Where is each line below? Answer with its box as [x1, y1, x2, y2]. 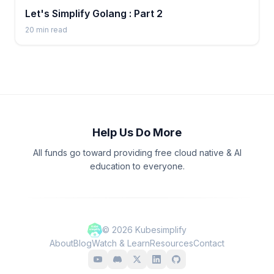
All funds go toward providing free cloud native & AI [32, 147, 242, 158]
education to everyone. [89, 161, 185, 172]
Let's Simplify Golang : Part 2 [25, 7, 163, 20]
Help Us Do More [92, 126, 182, 139]
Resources [150, 238, 193, 249]
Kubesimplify [133, 224, 187, 235]
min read [34, 25, 67, 35]
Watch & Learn [92, 238, 150, 249]
